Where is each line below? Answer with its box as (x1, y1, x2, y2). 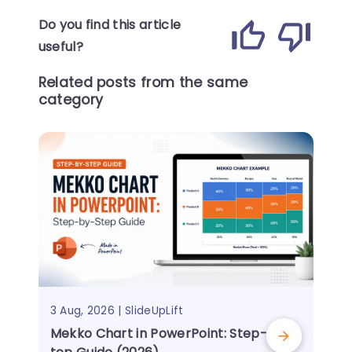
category (38, 90, 104, 109)
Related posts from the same (38, 72, 248, 92)
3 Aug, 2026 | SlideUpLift (49, 303, 184, 319)
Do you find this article (38, 15, 181, 34)
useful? (38, 37, 83, 56)
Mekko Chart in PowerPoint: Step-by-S (49, 324, 299, 343)
